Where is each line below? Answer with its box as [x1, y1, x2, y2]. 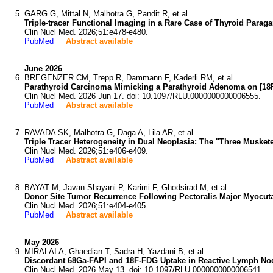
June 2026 [24, 64, 62, 73]
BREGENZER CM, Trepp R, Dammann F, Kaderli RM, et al [24, 73, 233, 82]
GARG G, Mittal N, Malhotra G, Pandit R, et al [24, 9, 188, 18]
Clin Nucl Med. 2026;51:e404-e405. [24, 201, 148, 210]
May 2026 [24, 238, 59, 247]
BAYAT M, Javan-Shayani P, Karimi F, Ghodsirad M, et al [24, 183, 227, 192]
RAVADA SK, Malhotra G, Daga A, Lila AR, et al [24, 128, 193, 137]
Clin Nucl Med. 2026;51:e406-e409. [24, 146, 148, 155]
